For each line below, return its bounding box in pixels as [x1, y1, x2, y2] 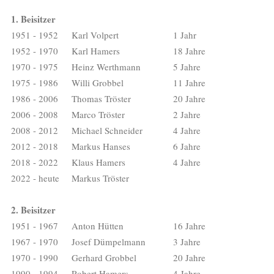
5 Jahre [173, 60, 201, 73]
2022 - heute [11, 171, 59, 184]
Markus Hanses [72, 139, 130, 152]
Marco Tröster [72, 108, 125, 120]
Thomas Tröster [72, 92, 131, 105]
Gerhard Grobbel [72, 251, 136, 264]
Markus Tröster [72, 171, 129, 184]
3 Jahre [173, 235, 201, 248]
